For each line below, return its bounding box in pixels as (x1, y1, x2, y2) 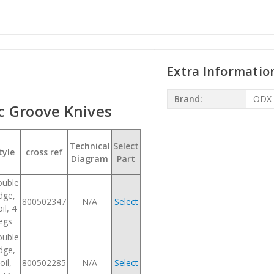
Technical (69, 139, 110, 152)
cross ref (25, 146, 63, 158)
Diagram (71, 152, 108, 165)
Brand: (174, 93, 202, 105)
